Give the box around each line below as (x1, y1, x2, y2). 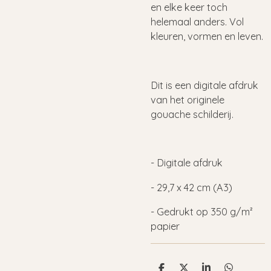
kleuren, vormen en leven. (151, 30, 263, 42)
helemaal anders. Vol (151, 15, 244, 28)
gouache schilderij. (151, 108, 233, 120)
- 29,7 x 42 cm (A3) (151, 181, 232, 194)
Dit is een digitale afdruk (151, 79, 258, 91)
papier (151, 220, 180, 232)
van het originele (151, 93, 224, 106)
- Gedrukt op (151, 205, 211, 218)
